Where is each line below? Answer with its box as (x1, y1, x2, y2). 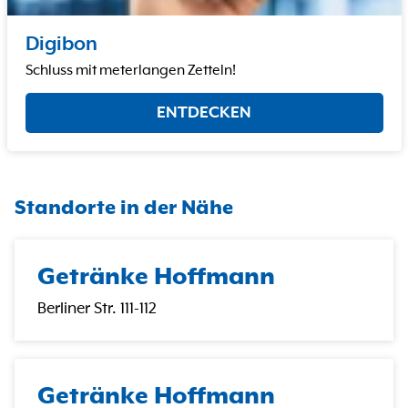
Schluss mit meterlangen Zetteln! (25, 62, 236, 79)
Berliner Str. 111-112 (37, 300, 157, 319)
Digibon (25, 33, 97, 56)
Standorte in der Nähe (15, 197, 233, 220)
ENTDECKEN (157, 103, 251, 122)
